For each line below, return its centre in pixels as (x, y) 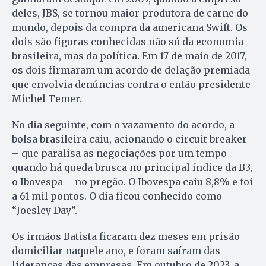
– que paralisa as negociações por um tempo (119, 153)
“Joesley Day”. (45, 210)
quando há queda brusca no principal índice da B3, (132, 168)
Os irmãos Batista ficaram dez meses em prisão (126, 237)
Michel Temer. (47, 99)
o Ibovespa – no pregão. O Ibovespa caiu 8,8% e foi (132, 182)
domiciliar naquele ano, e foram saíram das (116, 251)
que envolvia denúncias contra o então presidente (131, 85)
